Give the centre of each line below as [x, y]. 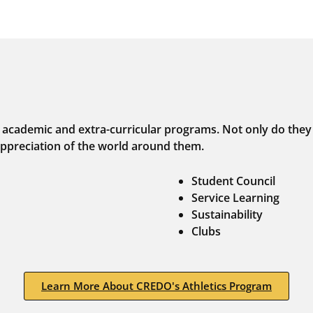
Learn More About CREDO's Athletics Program [156, 285]
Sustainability [227, 214]
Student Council [233, 181]
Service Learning [235, 197]
